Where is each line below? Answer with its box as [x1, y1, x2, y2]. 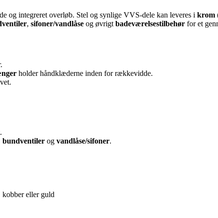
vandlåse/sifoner [56, 137, 109, 145]
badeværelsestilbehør [115, 19, 185, 28]
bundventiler [2, 137, 45, 145]
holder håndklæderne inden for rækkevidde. [17, 69, 153, 78]
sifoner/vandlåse [31, 19, 84, 28]
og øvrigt [84, 19, 115, 28]
